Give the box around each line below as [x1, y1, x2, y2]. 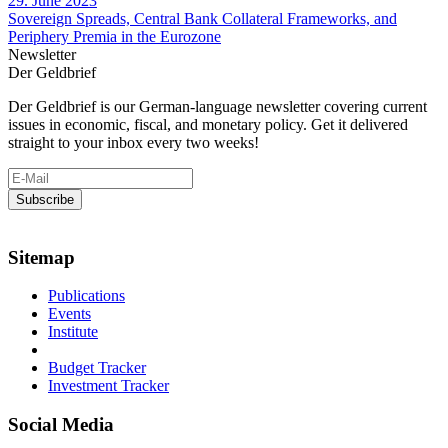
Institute [48, 323, 98, 341]
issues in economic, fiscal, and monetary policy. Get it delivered [8, 115, 408, 133]
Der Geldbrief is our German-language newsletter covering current [8, 97, 427, 115]
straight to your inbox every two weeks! [8, 133, 259, 151]
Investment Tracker [48, 377, 169, 395]
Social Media [8, 413, 114, 435]
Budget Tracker [48, 359, 146, 377]
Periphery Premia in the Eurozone [8, 27, 221, 45]
